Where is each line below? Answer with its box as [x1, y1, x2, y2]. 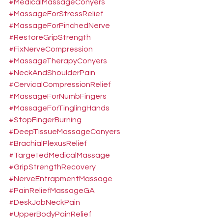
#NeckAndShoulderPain [9, 69, 95, 77]
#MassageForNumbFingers [9, 92, 107, 100]
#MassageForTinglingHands [9, 104, 110, 112]
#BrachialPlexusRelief [9, 139, 87, 147]
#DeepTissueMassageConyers [9, 128, 120, 136]
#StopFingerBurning [9, 116, 82, 124]
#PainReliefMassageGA [9, 187, 95, 194]
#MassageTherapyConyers [9, 57, 107, 65]
